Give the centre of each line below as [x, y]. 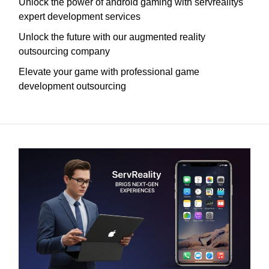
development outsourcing [72, 86]
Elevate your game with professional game [109, 72]
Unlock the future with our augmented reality [112, 37]
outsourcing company [64, 52]
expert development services [80, 17]
